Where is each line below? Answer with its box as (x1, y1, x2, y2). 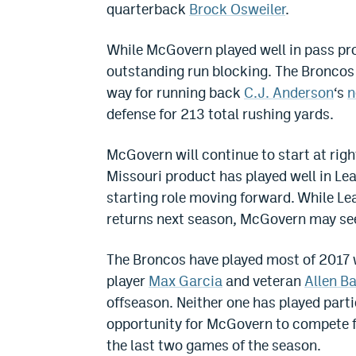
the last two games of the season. (106, 337, 321, 354)
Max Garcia (149, 273, 222, 290)
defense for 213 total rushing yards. (106, 106, 334, 123)
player (106, 273, 149, 290)
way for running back (106, 84, 244, 102)
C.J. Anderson (244, 84, 334, 102)
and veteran (222, 273, 304, 290)
